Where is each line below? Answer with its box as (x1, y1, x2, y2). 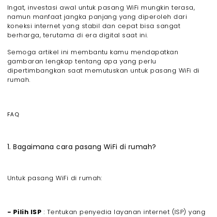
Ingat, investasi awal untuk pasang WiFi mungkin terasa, (7, 3, 195, 13)
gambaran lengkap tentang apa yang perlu (7, 57, 156, 66)
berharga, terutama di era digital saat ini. (7, 31, 148, 40)
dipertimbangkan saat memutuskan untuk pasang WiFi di (7, 66, 200, 76)
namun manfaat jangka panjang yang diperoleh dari (7, 12, 187, 22)
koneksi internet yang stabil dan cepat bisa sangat (7, 21, 181, 31)
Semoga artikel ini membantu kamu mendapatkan (7, 47, 179, 57)
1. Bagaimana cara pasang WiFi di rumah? (7, 142, 156, 152)
